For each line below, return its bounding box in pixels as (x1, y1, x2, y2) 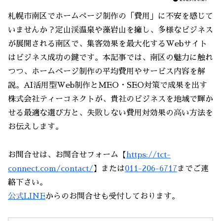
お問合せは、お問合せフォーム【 (8, 150, 126, 159)
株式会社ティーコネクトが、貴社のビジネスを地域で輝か (8, 95, 213, 103)
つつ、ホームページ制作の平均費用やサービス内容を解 (8, 67, 205, 75)
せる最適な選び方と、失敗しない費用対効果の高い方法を (8, 109, 213, 117)
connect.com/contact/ (8, 164, 93, 173)
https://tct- (126, 150, 171, 159)
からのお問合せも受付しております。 (45, 192, 180, 200)
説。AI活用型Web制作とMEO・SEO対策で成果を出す (8, 81, 207, 89)
